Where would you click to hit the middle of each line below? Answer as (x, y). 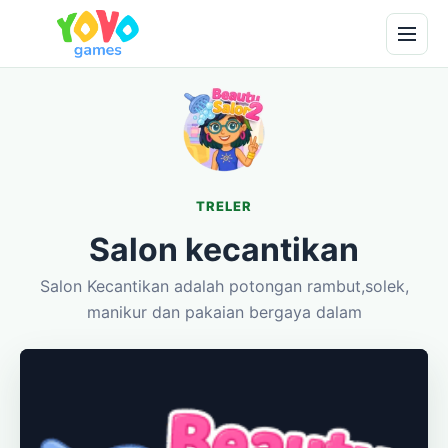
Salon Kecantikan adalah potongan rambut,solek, (224, 286)
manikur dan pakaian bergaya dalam (224, 312)
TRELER (224, 206)
